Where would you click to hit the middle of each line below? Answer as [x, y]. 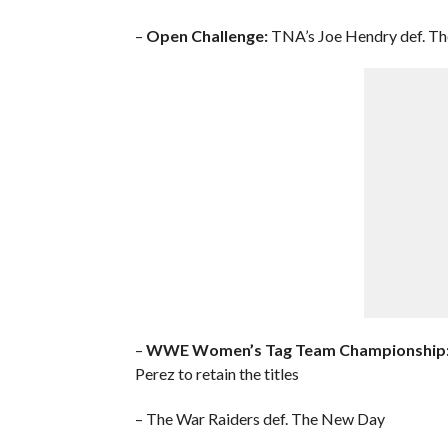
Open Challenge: [206, 35]
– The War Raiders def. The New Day [259, 418]
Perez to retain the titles [216, 373]
